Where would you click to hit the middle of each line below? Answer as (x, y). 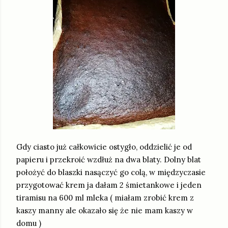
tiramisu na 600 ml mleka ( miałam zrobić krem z (105, 198)
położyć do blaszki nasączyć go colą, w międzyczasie (111, 173)
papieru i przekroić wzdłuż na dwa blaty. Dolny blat (109, 160)
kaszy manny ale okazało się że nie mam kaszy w (105, 211)
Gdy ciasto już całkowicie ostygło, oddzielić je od (104, 147)
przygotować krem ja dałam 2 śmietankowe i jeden (109, 185)
